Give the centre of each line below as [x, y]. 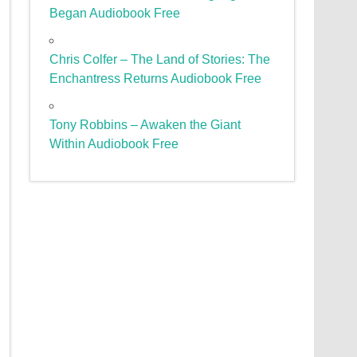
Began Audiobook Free [115, 14]
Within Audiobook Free [114, 144]
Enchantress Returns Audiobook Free [156, 79]
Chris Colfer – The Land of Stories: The [160, 60]
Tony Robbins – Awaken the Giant [145, 125]
